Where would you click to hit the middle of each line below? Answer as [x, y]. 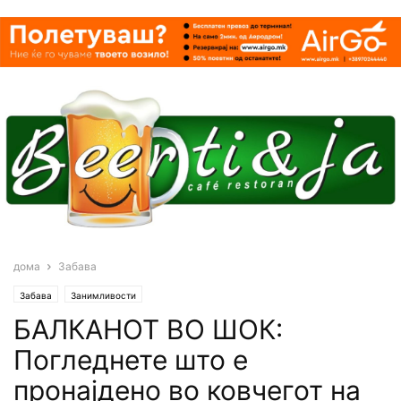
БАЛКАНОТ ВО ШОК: [148, 329]
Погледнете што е [131, 359]
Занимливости [103, 295]
